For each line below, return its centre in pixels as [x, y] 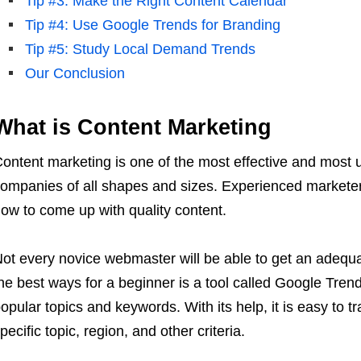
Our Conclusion [75, 73]
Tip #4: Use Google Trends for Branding [152, 25]
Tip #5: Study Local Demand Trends [140, 49]
